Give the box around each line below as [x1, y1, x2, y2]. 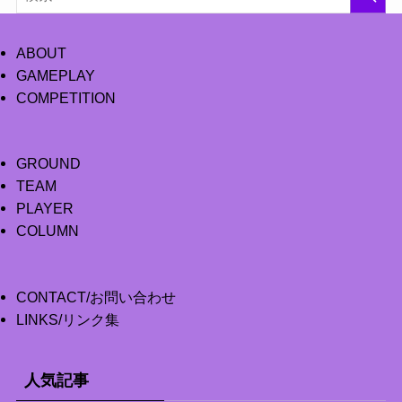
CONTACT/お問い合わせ [15, 288, 176, 305]
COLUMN [15, 223, 79, 240]
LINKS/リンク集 [15, 310, 119, 328]
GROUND [15, 155, 81, 172]
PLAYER [15, 200, 74, 217]
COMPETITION [15, 90, 116, 107]
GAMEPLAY [15, 67, 95, 84]
